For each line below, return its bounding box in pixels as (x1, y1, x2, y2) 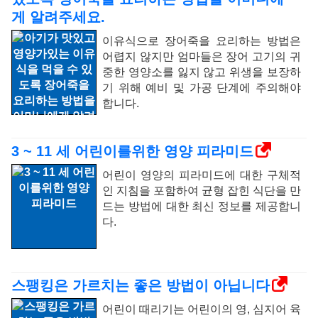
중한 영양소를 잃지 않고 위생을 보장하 (102, 66, 301, 78)
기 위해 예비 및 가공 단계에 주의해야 (102, 82, 301, 94)
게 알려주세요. (11, 9, 105, 25)
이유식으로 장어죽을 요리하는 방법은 (102, 35, 301, 47)
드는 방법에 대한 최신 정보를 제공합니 (102, 200, 301, 212)
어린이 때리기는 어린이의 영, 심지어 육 (102, 303, 301, 315)
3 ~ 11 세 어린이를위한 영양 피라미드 (11, 143, 253, 159)
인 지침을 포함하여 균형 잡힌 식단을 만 (102, 185, 301, 197)
